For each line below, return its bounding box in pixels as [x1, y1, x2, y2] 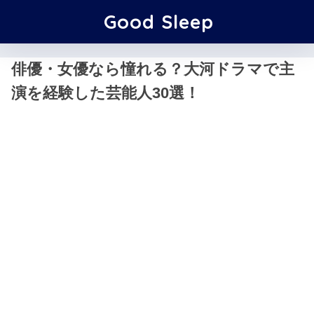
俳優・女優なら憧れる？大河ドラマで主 [11, 60, 294, 78]
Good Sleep [103, 10, 214, 34]
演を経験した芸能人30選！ [11, 84, 200, 102]
